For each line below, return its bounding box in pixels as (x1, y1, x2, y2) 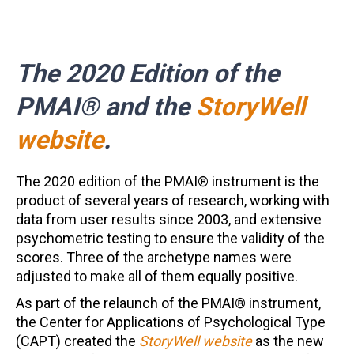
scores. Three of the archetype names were (16, 249, 292, 265)
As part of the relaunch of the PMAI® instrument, (16, 295, 321, 311)
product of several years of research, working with (16, 192, 330, 209)
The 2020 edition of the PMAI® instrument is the (16, 173, 319, 190)
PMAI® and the (16, 92, 196, 122)
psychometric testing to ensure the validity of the (16, 230, 325, 247)
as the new (252, 333, 324, 349)
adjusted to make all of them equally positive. (16, 268, 298, 284)
